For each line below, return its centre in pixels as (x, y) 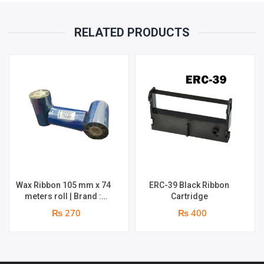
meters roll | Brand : (63, 197)
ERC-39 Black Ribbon (189, 185)
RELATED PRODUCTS (132, 33)
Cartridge (189, 197)
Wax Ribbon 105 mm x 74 (63, 185)
